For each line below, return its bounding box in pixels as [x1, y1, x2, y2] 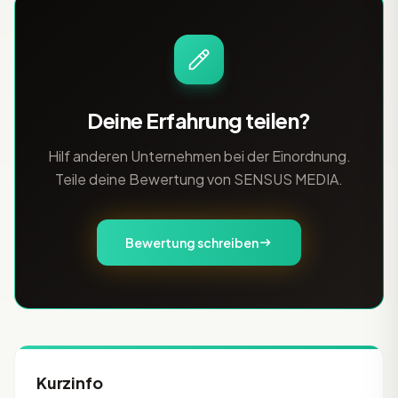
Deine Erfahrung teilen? [87, 107, 311, 133]
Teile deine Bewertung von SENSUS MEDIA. [55, 170, 343, 188]
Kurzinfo [36, 372, 103, 393]
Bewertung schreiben [125, 235, 259, 251]
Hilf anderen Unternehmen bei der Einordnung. [47, 147, 351, 165]
